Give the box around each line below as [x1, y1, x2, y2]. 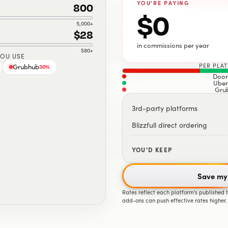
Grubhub [13, 62, 39, 71]
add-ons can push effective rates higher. [122, 196, 227, 204]
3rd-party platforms [132, 103, 197, 113]
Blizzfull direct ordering [132, 120, 207, 130]
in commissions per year [137, 40, 209, 50]
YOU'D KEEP [132, 145, 172, 154]
